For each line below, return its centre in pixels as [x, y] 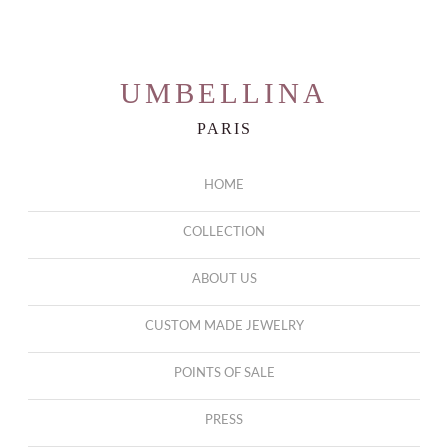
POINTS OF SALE [224, 373]
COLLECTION [224, 232]
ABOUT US [224, 279]
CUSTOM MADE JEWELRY [224, 326]
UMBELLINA [224, 92]
